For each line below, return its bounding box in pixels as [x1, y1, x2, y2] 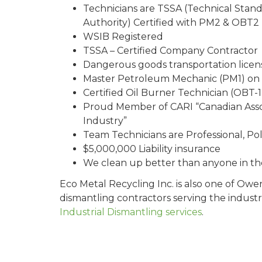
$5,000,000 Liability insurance [83, 143, 220, 155]
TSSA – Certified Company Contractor [83, 45, 258, 57]
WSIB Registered [83, 31, 163, 43]
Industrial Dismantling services [60, 206, 202, 218]
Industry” [83, 115, 127, 127]
